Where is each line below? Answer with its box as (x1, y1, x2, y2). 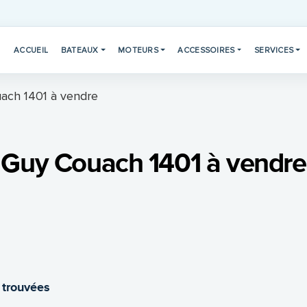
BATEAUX (60, 45, 99, 55)
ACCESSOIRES (177, 45, 235, 55)
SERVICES (254, 45, 294, 55)
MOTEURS (118, 45, 159, 55)
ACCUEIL (14, 45, 49, 55)
